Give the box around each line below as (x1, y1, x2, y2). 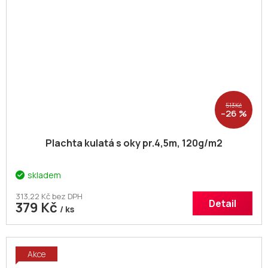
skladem (28, 169, 61, 181)
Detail (209, 197, 236, 211)
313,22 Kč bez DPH (16, 191, 83, 202)
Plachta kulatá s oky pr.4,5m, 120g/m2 (45, 136, 223, 150)
